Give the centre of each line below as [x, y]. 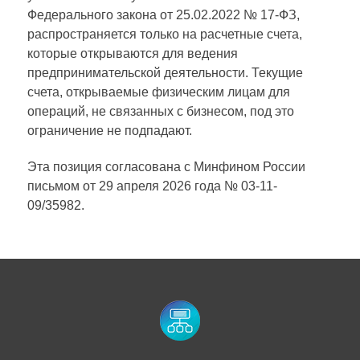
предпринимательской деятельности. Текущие [165, 72]
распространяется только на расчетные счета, [165, 34]
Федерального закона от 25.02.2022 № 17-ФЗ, [164, 14]
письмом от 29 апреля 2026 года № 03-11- [152, 186]
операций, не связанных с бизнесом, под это [161, 111]
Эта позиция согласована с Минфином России [166, 166]
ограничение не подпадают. [110, 130]
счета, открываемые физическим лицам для [159, 92]
